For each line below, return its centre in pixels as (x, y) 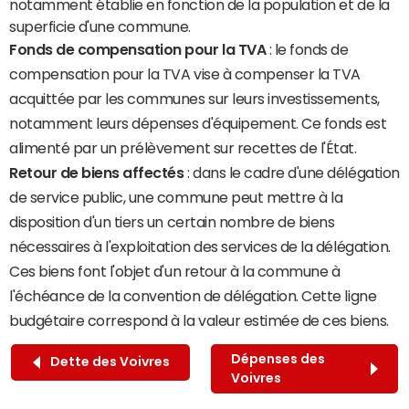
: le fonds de (307, 49)
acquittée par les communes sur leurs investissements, (194, 98)
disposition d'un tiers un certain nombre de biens (172, 221)
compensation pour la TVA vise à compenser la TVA (185, 73)
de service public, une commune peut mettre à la (176, 197)
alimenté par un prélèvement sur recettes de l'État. (183, 147)
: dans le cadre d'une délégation (292, 172)
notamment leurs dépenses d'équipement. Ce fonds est (198, 123)
